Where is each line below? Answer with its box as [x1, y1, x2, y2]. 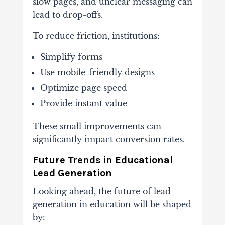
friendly [88, 67, 125, 78]
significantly [32, 134, 84, 145]
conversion [115, 134, 163, 145]
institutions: [111, 31, 160, 41]
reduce [45, 31, 77, 41]
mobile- [57, 67, 89, 78]
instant [74, 98, 105, 109]
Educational [115, 154, 173, 166]
